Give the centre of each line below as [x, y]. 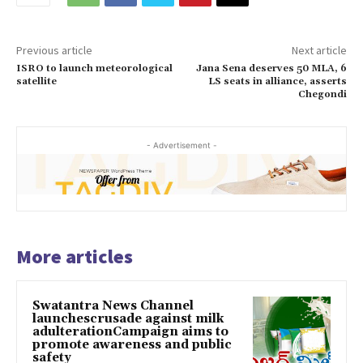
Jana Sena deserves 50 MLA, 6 [271, 68]
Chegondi [322, 94]
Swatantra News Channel [113, 305]
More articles [75, 256]
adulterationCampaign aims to [130, 331]
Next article [319, 50]
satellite [36, 81]
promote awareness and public [132, 344]
